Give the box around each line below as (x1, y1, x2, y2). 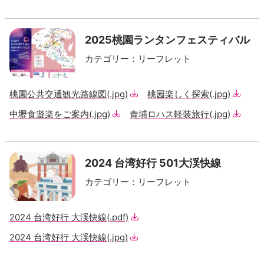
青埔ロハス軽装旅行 (130, 108, 209, 120)
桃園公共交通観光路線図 (9, 88, 107, 100)
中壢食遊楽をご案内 (9, 108, 89, 120)
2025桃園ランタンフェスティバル (85, 34, 250, 46)
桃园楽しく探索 (147, 88, 209, 100)
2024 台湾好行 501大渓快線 (85, 157, 221, 169)
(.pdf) (107, 212, 128, 223)
